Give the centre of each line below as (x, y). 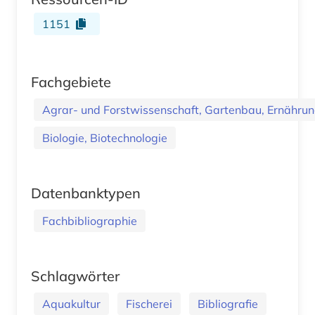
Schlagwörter (75, 276)
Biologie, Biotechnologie (105, 137)
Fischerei (149, 303)
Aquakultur (71, 303)
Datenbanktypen (86, 193)
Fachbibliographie (90, 220)
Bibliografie (228, 303)
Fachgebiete (71, 82)
